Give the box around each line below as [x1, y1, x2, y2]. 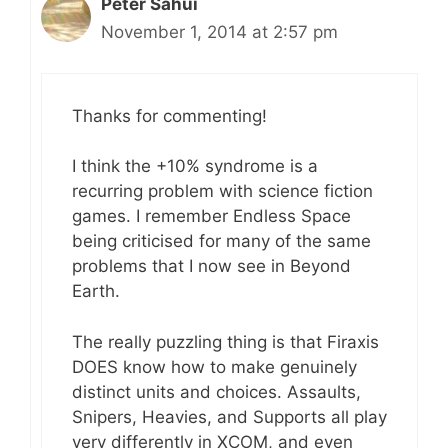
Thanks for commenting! [72, 105, 267, 126]
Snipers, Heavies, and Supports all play [72, 406, 387, 427]
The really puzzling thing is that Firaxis [72, 331, 379, 352]
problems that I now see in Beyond [72, 256, 351, 277]
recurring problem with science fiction [72, 181, 373, 202]
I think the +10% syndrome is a [72, 156, 318, 177]
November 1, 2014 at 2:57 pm [101, 22, 338, 43]
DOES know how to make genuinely [72, 356, 357, 377]
